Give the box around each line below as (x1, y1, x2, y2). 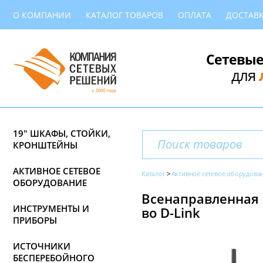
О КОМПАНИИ (13, 9, 71, 21)
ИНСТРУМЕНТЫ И (13, 203, 89, 214)
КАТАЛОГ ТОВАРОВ (86, 9, 163, 21)
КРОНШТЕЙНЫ (13, 139, 77, 151)
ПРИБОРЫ (13, 214, 57, 226)
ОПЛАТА (178, 9, 211, 21)
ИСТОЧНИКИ (13, 240, 70, 252)
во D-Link (141, 204, 200, 221)
